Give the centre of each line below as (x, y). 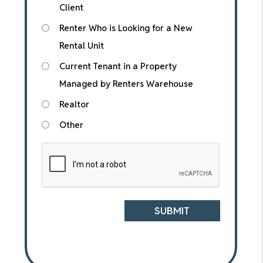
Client (71, 7)
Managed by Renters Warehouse (126, 84)
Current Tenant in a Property (118, 66)
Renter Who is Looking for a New (126, 28)
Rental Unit (81, 45)
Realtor (74, 104)
